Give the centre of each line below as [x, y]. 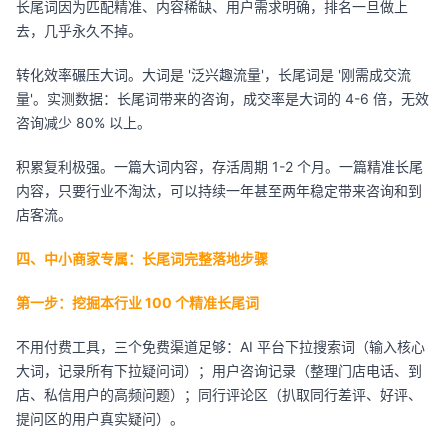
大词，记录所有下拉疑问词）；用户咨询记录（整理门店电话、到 [219, 370]
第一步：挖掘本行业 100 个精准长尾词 [137, 302]
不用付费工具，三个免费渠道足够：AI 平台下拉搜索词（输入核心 [220, 346]
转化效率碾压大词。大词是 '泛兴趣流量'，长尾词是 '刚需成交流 [213, 74]
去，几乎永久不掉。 [79, 30]
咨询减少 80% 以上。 [83, 122]
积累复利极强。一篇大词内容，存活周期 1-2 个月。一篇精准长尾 [219, 166]
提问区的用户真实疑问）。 [100, 418]
